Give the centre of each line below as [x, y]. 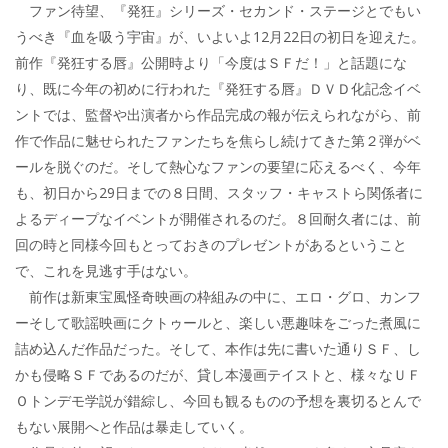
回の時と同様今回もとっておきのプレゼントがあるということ [211, 244]
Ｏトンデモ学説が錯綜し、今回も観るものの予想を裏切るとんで [218, 400]
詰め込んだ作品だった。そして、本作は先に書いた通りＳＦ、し [218, 348]
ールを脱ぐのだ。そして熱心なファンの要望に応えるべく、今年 [218, 166]
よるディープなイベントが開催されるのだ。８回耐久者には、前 [218, 218]
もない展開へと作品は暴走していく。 [134, 426]
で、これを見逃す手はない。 [106, 270]
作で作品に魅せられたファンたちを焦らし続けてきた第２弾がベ [218, 140]
